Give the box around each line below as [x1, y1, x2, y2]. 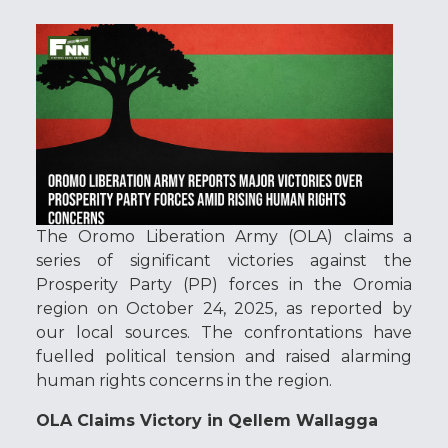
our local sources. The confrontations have [36, 322, 412, 342]
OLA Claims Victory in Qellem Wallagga [36, 410, 378, 430]
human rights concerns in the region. [36, 370, 332, 390]
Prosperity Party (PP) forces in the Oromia [36, 274, 412, 294]
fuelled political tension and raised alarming [36, 346, 412, 366]
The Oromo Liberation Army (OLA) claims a [36, 226, 412, 246]
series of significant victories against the [36, 250, 412, 270]
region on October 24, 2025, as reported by [36, 298, 412, 318]
